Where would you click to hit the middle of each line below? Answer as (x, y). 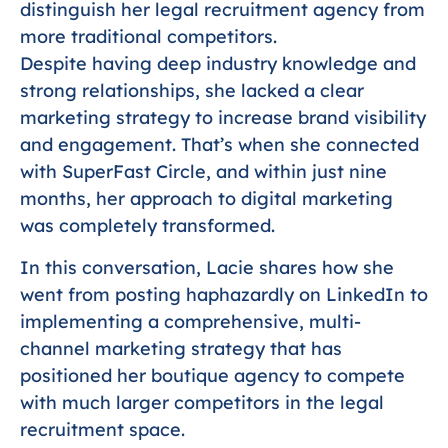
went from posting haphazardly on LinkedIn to (224, 294)
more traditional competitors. (148, 37)
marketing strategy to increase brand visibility (223, 118)
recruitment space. (102, 429)
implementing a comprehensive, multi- (190, 321)
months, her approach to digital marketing (206, 199)
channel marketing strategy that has (181, 348)
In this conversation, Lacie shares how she (207, 267)
